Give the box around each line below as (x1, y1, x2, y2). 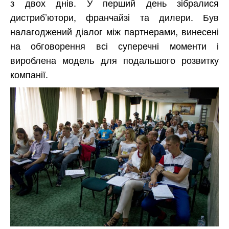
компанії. (10, 67, 48, 81)
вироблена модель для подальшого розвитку (10, 53, 219, 67)
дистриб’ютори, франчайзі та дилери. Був (10, 10, 219, 24)
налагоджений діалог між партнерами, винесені (10, 25, 219, 38)
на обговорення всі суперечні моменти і (10, 39, 219, 53)
